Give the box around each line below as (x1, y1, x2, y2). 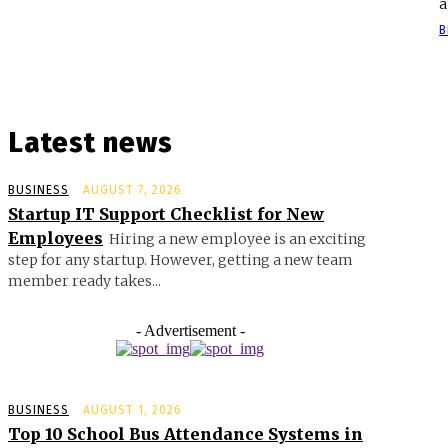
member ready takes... (8, 271, 161, 290)
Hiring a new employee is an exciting (109, 229, 366, 248)
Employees (8, 227, 103, 248)
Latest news (8, 125, 173, 159)
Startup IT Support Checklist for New (8, 203, 324, 224)
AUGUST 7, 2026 (83, 182, 182, 197)
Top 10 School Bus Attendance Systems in (8, 423, 363, 444)
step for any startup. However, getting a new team (8, 250, 353, 269)
